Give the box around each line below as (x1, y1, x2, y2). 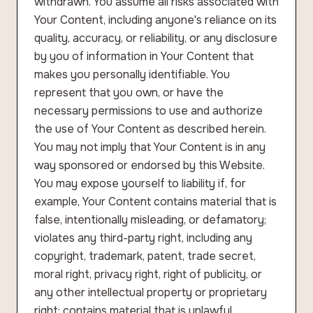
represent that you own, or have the (34, 85, 224, 100)
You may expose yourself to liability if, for (34, 176, 246, 191)
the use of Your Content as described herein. (34, 122, 266, 136)
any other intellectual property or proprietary (34, 285, 267, 300)
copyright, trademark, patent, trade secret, (34, 249, 256, 263)
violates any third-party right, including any (34, 231, 252, 245)
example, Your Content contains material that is (34, 194, 277, 209)
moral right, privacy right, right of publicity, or (34, 267, 262, 282)
